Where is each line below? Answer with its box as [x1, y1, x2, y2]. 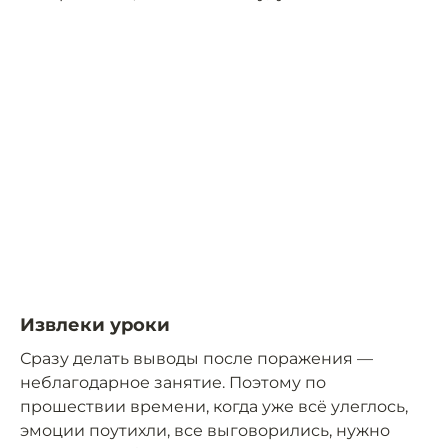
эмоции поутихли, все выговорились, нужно [20, 420, 390, 440]
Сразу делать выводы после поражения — [20, 348, 373, 368]
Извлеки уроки [20, 313, 170, 336]
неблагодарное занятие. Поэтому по [20, 372, 326, 392]
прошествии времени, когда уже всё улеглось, [20, 396, 408, 416]
